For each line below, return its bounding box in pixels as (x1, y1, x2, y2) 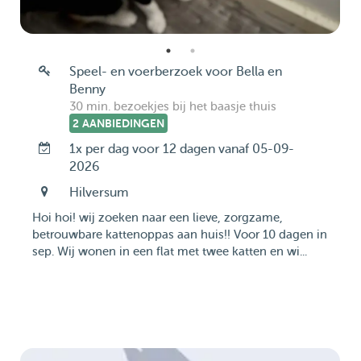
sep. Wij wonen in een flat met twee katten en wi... (32, 245, 307, 259)
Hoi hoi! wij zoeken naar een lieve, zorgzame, (32, 211, 283, 225)
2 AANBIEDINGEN (72, 117, 164, 130)
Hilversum (68, 185, 128, 200)
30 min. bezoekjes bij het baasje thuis (68, 100, 276, 114)
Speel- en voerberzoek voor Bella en (68, 64, 282, 79)
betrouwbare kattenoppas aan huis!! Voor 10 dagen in (32, 228, 327, 242)
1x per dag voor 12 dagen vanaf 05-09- (68, 142, 294, 156)
